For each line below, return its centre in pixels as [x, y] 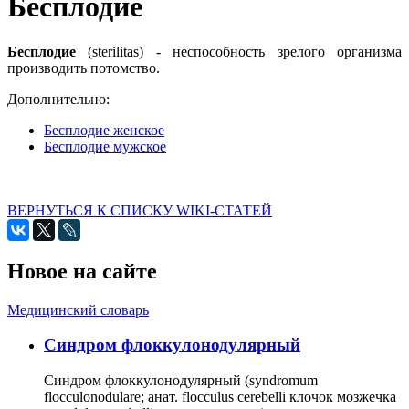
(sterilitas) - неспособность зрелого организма [245, 51]
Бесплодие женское [104, 130]
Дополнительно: [60, 99]
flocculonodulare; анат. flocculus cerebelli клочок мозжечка [220, 397]
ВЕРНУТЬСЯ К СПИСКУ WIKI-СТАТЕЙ [140, 210]
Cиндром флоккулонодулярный [172, 345]
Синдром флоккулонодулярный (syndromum [181, 381]
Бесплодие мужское [105, 146]
